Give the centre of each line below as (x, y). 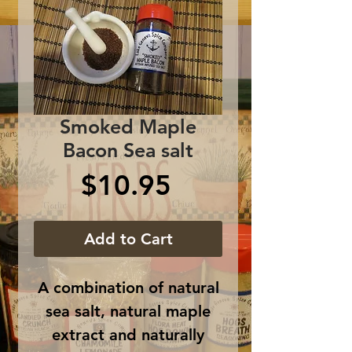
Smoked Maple (128, 126)
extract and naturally (128, 334)
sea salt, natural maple (128, 311)
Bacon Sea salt (128, 150)
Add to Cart (128, 238)
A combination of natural (128, 287)
